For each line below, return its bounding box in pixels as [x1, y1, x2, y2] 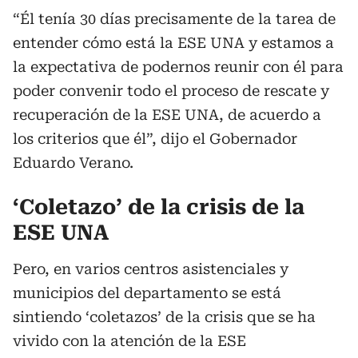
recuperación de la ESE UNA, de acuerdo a [13, 106, 321, 123]
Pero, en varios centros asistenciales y [13, 261, 288, 277]
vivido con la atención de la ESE [13, 332, 246, 349]
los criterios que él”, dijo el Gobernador [13, 130, 297, 147]
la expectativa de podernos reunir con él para [13, 58, 344, 75]
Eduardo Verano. [13, 154, 133, 171]
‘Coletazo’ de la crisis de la [13, 195, 304, 219]
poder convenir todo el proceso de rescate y [13, 82, 329, 99]
